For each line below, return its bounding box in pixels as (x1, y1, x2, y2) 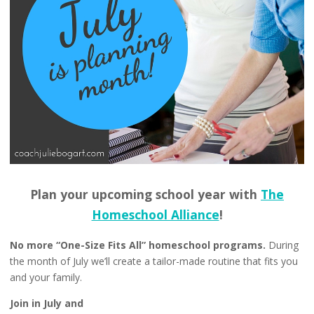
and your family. (9, 270, 82, 284)
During (265, 238, 299, 252)
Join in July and (9, 296, 83, 310)
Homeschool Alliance (91, 205, 219, 223)
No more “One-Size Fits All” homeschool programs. (9, 238, 266, 252)
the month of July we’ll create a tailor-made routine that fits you (9, 254, 298, 268)
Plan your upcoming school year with (30, 185, 261, 203)
